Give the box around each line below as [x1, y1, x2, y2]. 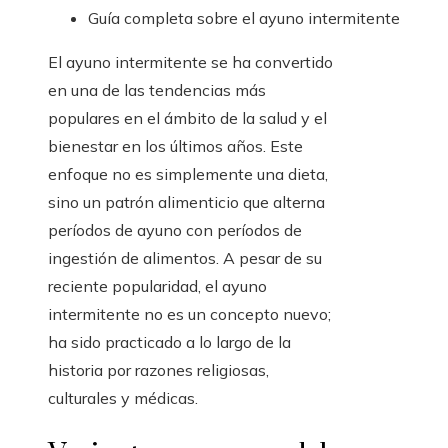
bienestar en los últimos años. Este [48, 136, 303, 157]
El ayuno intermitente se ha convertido [48, 52, 333, 73]
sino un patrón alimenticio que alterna [48, 192, 325, 213]
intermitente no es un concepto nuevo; [48, 304, 331, 325]
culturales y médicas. [48, 388, 198, 409]
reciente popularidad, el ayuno [48, 276, 267, 297]
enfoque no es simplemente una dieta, [48, 164, 328, 185]
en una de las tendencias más [48, 80, 266, 101]
